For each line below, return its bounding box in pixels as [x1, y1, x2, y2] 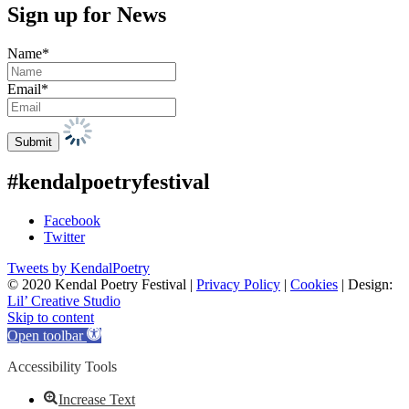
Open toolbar [7, 328, 83, 344]
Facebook [44, 213, 100, 229]
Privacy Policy [196, 277, 280, 293]
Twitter [44, 229, 85, 246]
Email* [7, 81, 48, 98]
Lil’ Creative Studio [7, 293, 121, 309]
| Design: [338, 277, 393, 293]
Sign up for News [7, 3, 166, 27]
